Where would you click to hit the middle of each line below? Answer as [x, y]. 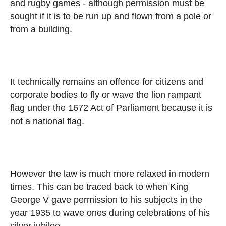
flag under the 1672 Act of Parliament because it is [111, 108]
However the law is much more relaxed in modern [110, 173]
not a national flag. [47, 121]
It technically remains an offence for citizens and [107, 81]
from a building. [41, 29]
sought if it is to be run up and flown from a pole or [111, 16]
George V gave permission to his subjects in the [106, 200]
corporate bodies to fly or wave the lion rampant [106, 95]
